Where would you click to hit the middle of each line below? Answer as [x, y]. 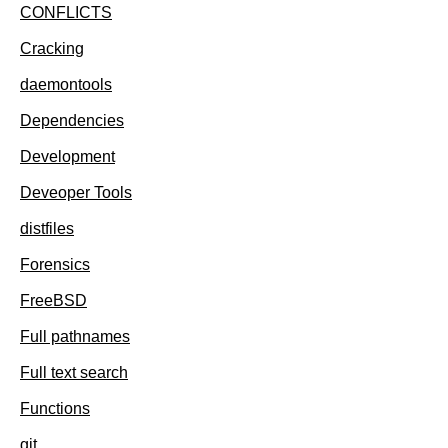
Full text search [74, 373]
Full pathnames [75, 337]
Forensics [55, 265]
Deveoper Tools [76, 193]
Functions [55, 409]
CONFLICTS [66, 13]
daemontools [66, 85]
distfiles [47, 229]
